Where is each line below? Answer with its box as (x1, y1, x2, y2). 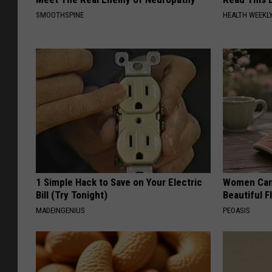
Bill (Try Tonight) (36, 188, 107, 201)
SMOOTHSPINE (36, 10, 84, 19)
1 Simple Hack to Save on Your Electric (36, 175, 202, 188)
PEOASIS (223, 205, 251, 215)
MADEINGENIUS (36, 205, 85, 215)
